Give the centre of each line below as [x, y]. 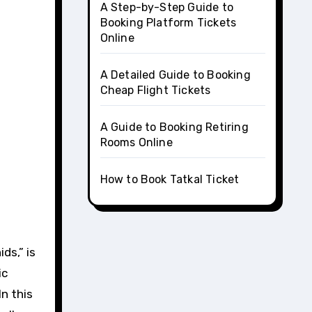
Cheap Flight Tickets [155, 90]
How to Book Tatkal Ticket [170, 179]
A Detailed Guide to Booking [175, 75]
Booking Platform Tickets [168, 23]
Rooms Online [136, 142]
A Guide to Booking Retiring [174, 127]
